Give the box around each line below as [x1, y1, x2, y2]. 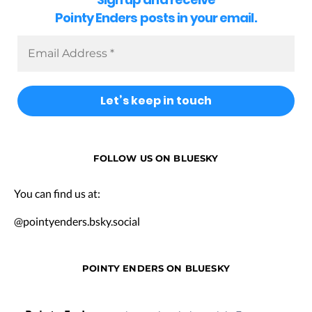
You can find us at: [14, 187, 100, 201]
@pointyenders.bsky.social [14, 214, 140, 228]
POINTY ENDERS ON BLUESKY [82, 263, 230, 274]
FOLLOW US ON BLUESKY [93, 153, 219, 164]
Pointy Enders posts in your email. [55, 8, 257, 26]
